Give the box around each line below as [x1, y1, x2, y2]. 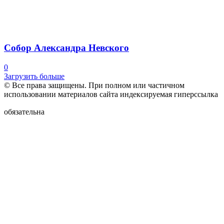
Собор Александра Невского [4, 42, 129, 53]
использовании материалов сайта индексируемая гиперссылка [4, 89, 218, 98]
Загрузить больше [4, 71, 64, 80]
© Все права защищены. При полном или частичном [4, 80, 184, 89]
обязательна [4, 107, 46, 116]
